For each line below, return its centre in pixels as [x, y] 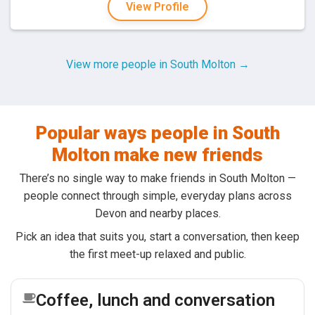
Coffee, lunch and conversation [155, 300]
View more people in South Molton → [157, 64]
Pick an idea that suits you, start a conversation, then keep [157, 236]
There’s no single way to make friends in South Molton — [157, 178]
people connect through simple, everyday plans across [157, 195]
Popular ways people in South [157, 133]
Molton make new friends [157, 154]
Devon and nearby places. [157, 213]
